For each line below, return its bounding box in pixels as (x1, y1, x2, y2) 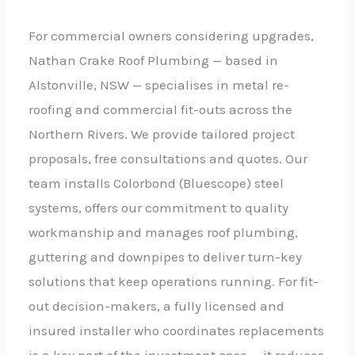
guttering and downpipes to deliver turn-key (29, 248, 303, 265)
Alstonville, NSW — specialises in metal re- (29, 76, 290, 93)
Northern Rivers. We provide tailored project (29, 125, 296, 142)
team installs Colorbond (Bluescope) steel (29, 174, 284, 191)
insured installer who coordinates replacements (29, 322, 325, 338)
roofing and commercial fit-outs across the (29, 101, 293, 117)
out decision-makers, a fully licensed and (29, 297, 285, 314)
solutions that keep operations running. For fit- (29, 273, 319, 289)
